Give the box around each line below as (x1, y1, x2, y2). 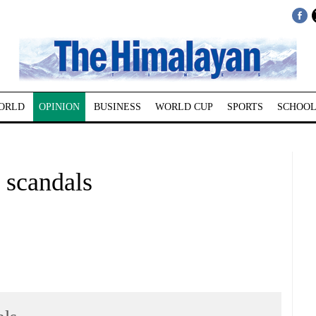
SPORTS (226, 102, 263, 112)
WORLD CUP (154, 102, 213, 112)
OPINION (38, 102, 80, 112)
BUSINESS (93, 102, 141, 112)
